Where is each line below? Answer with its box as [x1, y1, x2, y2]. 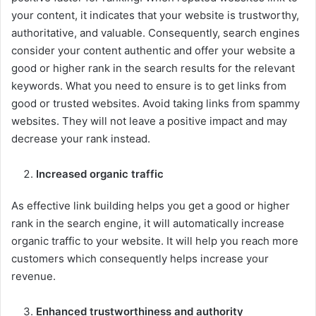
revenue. [11, 269, 56, 283]
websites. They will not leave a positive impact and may [11, 114, 287, 128]
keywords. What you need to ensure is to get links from [11, 78, 286, 92]
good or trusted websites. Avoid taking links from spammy [11, 96, 300, 110]
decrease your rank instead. [11, 131, 150, 145]
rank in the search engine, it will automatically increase [11, 216, 284, 230]
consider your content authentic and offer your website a [11, 43, 295, 57]
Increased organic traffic [36, 166, 164, 181]
